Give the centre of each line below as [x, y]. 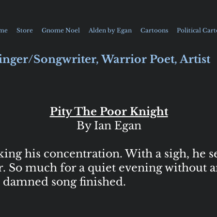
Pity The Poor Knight [109, 112]
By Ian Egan [109, 126]
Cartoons [154, 30]
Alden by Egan [110, 30]
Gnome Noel [61, 30]
